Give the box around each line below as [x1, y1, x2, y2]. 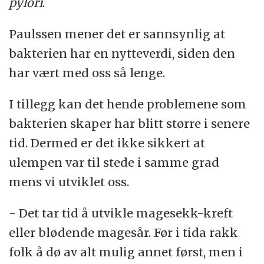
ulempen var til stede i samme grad [9, 155, 220, 170]
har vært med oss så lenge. [9, 65, 166, 81]
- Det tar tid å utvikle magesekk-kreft [9, 206, 233, 221]
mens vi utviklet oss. [9, 174, 130, 190]
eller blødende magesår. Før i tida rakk [9, 225, 239, 240]
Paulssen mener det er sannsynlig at [9, 27, 226, 42]
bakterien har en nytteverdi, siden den [9, 46, 236, 61]
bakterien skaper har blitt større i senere [9, 116, 250, 131]
